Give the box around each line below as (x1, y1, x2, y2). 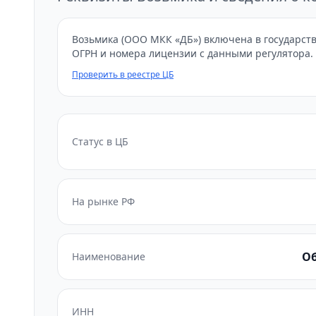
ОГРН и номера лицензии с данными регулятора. (72, 47, 313, 60)
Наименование (72, 250, 145, 263)
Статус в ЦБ (72, 135, 128, 148)
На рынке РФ (72, 195, 135, 208)
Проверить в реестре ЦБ (72, 68, 174, 80)
